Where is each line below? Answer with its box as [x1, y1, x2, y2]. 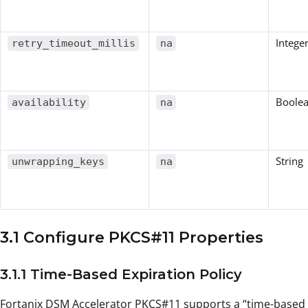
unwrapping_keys [11, 155, 104, 168]
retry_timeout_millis [11, 37, 135, 50]
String [276, 154, 303, 168]
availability [11, 96, 86, 109]
